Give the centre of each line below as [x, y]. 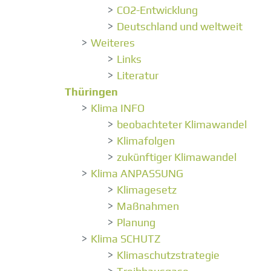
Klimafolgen [146, 141]
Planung [136, 223]
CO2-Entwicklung [157, 10]
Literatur [138, 76]
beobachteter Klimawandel [182, 125]
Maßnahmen [148, 206]
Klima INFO [118, 108]
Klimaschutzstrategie [168, 255]
